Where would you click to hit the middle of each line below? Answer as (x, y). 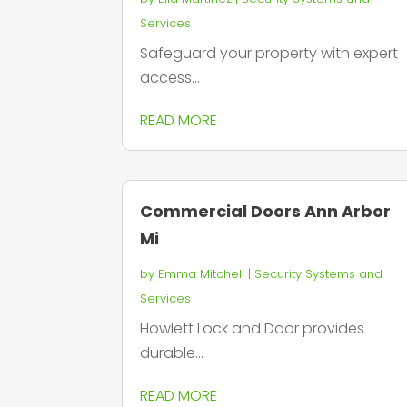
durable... (172, 353)
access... (170, 77)
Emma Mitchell (202, 274)
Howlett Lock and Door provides (253, 329)
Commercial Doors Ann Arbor (266, 212)
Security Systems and (319, 274)
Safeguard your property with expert (269, 53)
